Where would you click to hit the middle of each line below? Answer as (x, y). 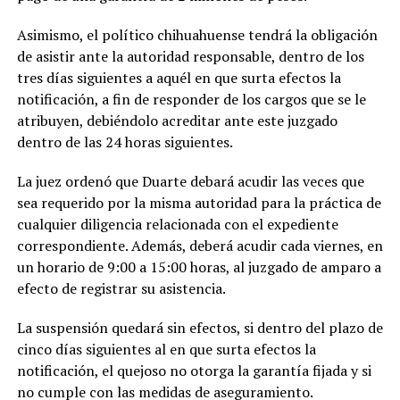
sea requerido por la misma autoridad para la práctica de (199, 203)
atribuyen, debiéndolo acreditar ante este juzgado (177, 121)
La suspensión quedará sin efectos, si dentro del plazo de (200, 328)
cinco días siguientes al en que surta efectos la (166, 349)
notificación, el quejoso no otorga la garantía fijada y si (194, 371)
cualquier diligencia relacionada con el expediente (177, 224)
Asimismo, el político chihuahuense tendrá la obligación (197, 35)
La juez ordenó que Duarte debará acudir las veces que (190, 181)
